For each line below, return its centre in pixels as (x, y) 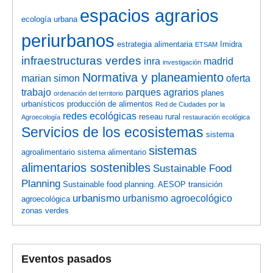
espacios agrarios (150, 15)
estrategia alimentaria (155, 44)
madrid (219, 61)
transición (206, 184)
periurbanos (68, 40)
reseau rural (160, 116)
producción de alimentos (110, 104)
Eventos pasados (67, 259)
